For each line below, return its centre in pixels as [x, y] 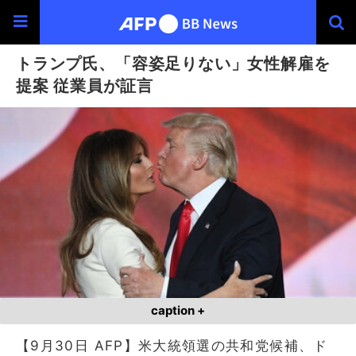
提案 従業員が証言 [85, 85]
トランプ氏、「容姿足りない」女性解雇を [173, 63]
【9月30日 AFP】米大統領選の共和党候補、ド [172, 345]
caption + [178, 310]
